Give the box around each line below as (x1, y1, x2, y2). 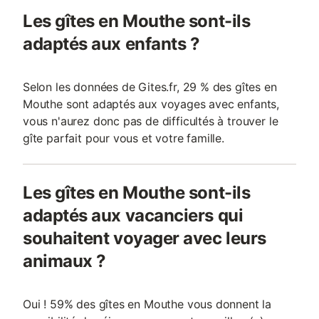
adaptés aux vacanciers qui (23, 205, 244, 226)
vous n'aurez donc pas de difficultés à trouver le (23, 114, 278, 128)
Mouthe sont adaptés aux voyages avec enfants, (23, 97, 280, 111)
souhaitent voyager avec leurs (23, 228, 266, 249)
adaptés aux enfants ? (23, 33, 200, 54)
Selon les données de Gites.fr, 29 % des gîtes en (23, 80, 277, 94)
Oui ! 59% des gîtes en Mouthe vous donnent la (23, 297, 272, 311)
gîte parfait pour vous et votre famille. (23, 131, 224, 145)
